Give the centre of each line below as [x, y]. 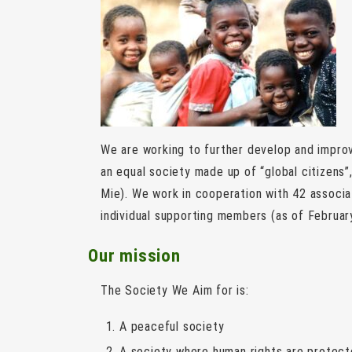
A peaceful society [172, 326]
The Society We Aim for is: [175, 290]
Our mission [134, 255]
